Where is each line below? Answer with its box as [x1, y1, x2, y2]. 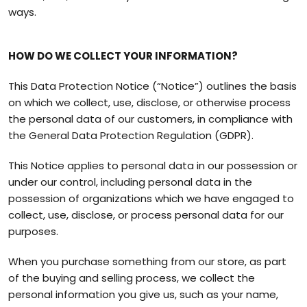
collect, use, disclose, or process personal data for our [8, 208, 284, 222]
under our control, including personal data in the [8, 175, 252, 189]
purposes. [8, 224, 58, 238]
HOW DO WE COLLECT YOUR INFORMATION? [8, 49, 238, 63]
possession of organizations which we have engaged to [8, 191, 294, 206]
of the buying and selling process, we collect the [8, 271, 255, 285]
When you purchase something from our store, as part [8, 254, 286, 269]
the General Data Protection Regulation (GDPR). [8, 128, 254, 143]
